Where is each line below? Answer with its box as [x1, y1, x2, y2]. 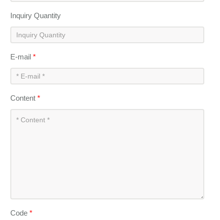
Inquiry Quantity [10, 11, 61, 20]
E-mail [10, 53, 33, 61]
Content [10, 94, 38, 103]
